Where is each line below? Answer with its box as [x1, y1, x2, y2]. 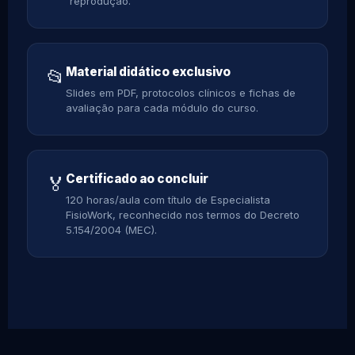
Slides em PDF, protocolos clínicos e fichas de [66, 86, 296, 99]
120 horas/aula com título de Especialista [66, 193, 270, 206]
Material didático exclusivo [66, 63, 231, 79]
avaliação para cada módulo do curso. [66, 101, 258, 114]
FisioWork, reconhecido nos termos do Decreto [66, 208, 300, 221]
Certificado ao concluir [66, 170, 208, 186]
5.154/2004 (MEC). [66, 223, 157, 236]
